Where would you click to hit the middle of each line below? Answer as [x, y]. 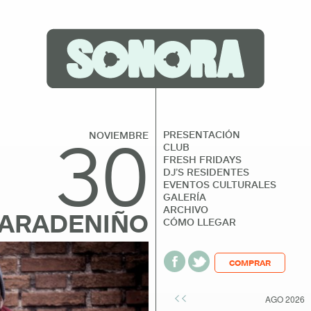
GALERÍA [185, 197]
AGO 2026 [285, 299]
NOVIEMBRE [119, 135]
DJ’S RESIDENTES [206, 172]
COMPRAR [250, 263]
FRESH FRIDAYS [202, 159]
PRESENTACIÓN [202, 134]
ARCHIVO [186, 209]
